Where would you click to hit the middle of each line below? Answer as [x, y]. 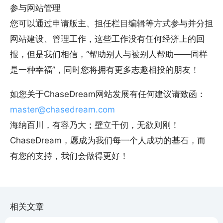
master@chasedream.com [62, 110]
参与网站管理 [35, 8]
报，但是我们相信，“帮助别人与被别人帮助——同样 [109, 55]
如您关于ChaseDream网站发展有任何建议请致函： [108, 94]
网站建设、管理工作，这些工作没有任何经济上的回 [107, 39]
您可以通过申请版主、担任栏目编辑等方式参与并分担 [111, 24]
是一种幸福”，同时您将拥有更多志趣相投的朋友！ [105, 70]
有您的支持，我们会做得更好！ [69, 156]
